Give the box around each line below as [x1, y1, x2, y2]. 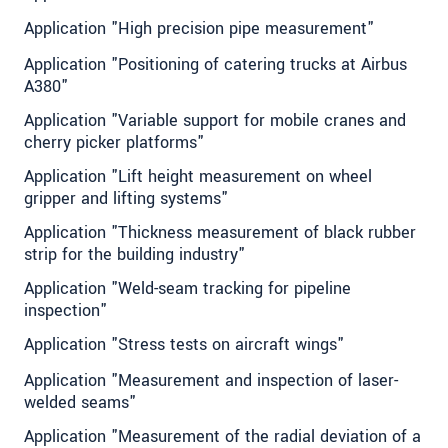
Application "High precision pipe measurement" [24, 17, 374, 41]
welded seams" [24, 391, 136, 415]
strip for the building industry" [24, 243, 245, 267]
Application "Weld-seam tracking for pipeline [24, 277, 351, 301]
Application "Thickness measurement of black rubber [24, 221, 416, 245]
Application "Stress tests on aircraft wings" [24, 333, 344, 357]
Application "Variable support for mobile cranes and [24, 109, 406, 133]
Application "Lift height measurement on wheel [24, 165, 372, 189]
